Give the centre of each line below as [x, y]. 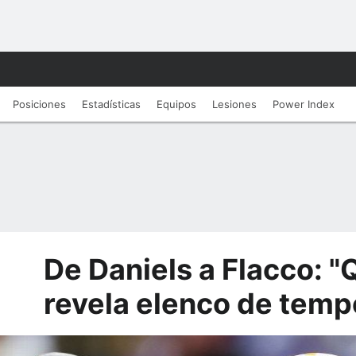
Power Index [304, 104]
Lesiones [234, 104]
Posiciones [39, 104]
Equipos [176, 104]
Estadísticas [111, 104]
